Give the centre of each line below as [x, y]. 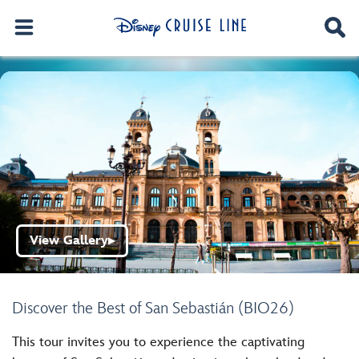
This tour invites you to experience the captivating [158, 342]
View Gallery [69, 241]
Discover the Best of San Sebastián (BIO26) [153, 309]
